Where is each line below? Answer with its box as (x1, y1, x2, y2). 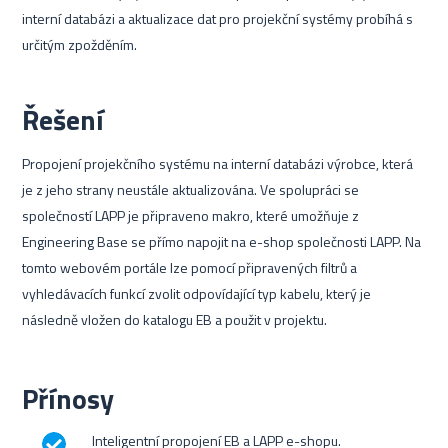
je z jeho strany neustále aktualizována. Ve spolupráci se (22, 179, 360, 200)
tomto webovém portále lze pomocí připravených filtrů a (22, 257, 358, 278)
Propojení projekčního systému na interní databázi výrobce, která (22, 153, 414, 174)
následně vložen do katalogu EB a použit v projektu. (22, 309, 328, 330)
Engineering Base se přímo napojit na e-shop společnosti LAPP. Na (22, 231, 422, 252)
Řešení (22, 98, 105, 141)
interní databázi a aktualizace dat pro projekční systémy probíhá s (22, 8, 414, 29)
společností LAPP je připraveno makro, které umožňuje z (22, 205, 360, 226)
